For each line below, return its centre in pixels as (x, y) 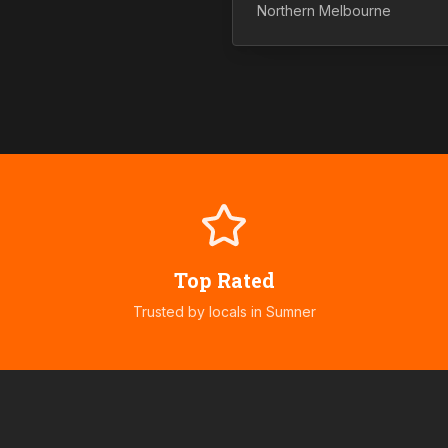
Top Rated (224, 280)
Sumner (290, 311)
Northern (286, 11)
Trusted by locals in (199, 311)
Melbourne (353, 11)
